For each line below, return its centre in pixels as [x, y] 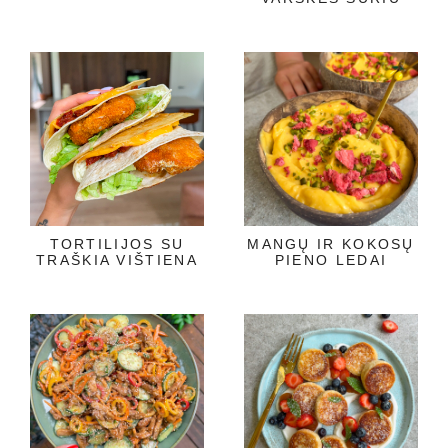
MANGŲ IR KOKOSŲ [331, 243]
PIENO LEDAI [331, 259]
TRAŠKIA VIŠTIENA [117, 259]
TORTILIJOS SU [117, 243]
